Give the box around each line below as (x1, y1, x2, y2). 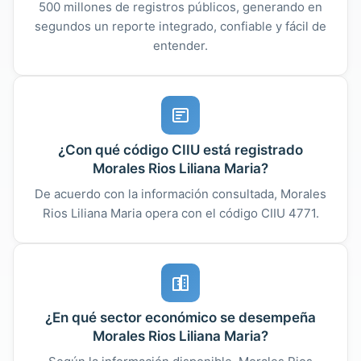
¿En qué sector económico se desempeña (45, 309, 316, 326)
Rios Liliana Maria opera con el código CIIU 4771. (42, 205, 319, 221)
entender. (153, 37, 208, 53)
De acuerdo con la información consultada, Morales (35, 185, 326, 201)
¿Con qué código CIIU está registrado (58, 141, 303, 158)
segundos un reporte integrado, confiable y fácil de (35, 18, 326, 34)
